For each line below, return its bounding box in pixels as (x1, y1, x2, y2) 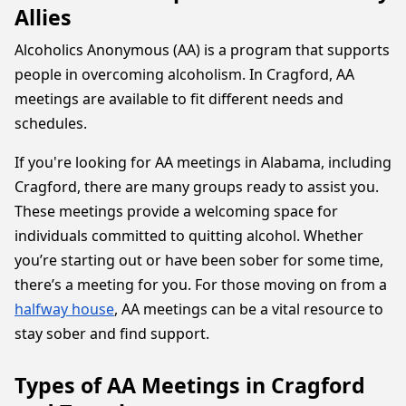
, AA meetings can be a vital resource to (114, 299, 383, 319)
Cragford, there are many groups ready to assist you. (14, 177, 379, 197)
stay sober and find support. (14, 324, 209, 343)
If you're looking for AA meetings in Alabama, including (14, 152, 391, 172)
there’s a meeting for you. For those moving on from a (14, 275, 387, 295)
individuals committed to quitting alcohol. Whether (14, 226, 363, 246)
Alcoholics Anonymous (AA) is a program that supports (14, 40, 390, 60)
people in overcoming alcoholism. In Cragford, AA (14, 64, 354, 84)
